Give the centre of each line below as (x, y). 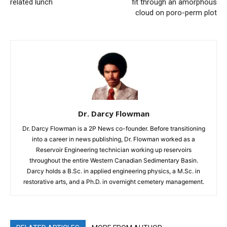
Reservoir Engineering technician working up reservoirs (113, 150)
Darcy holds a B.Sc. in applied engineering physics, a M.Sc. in (113, 171)
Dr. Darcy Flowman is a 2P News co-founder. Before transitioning (113, 128)
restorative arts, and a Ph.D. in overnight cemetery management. (113, 182)
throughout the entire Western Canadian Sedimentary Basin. (113, 160)
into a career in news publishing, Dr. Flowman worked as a (113, 139)
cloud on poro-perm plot (176, 13)
